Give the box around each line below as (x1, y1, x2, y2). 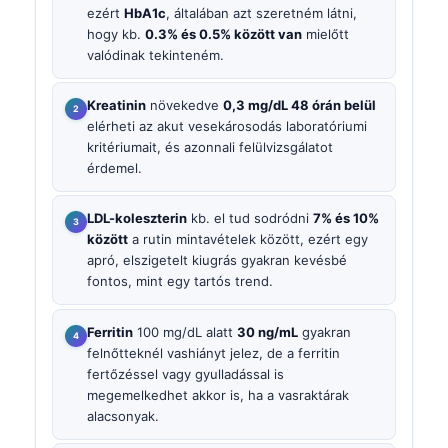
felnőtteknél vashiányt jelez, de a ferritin (87, 344, 340, 361)
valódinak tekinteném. (87, 46, 224, 63)
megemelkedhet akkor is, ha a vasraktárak (87, 386, 349, 403)
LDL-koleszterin (87, 210, 187, 227)
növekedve (146, 97, 223, 114)
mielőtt (302, 25, 349, 42)
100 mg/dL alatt (133, 323, 237, 340)
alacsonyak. (87, 407, 159, 424)
